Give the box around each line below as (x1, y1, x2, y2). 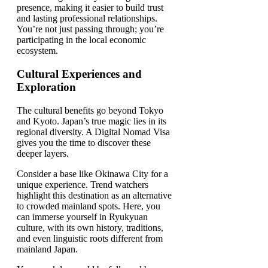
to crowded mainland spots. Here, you (17, 200, 160, 211)
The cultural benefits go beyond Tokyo (17, 105, 163, 115)
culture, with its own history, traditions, (17, 222, 163, 233)
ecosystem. (17, 45, 58, 56)
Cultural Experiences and (17, 67, 142, 80)
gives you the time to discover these (17, 137, 151, 148)
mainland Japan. (17, 243, 78, 254)
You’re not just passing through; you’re (17, 24, 164, 35)
